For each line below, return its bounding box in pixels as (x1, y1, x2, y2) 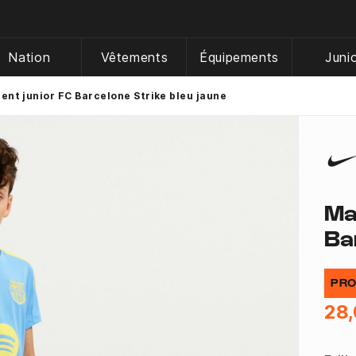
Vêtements (100, 49, 168, 65)
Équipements (199, 49, 280, 65)
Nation (8, 49, 51, 65)
